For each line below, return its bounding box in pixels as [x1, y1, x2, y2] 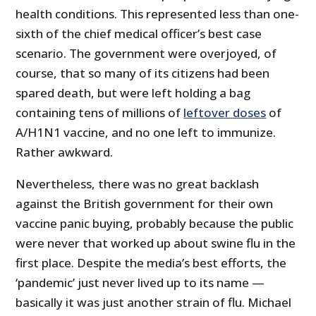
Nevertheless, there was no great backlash [16, 176, 260, 193]
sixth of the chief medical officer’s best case [16, 25, 262, 42]
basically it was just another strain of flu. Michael [16, 294, 292, 311]
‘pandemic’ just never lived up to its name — [16, 274, 265, 291]
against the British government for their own [16, 195, 274, 212]
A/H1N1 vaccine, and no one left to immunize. [16, 124, 276, 141]
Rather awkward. [16, 144, 114, 161]
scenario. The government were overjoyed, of [16, 45, 277, 62]
